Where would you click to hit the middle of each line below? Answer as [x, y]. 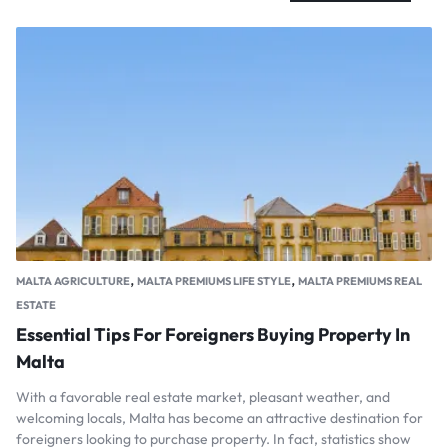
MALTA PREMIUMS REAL [360, 281]
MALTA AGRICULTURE [73, 281]
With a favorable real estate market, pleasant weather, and [203, 397]
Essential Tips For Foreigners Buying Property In [213, 335]
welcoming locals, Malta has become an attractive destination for [219, 418]
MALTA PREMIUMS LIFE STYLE [214, 281]
